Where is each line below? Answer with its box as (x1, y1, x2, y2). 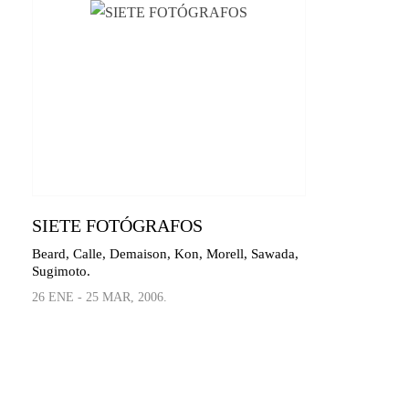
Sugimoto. (32, 264, 90, 279)
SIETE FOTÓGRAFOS (32, 215, 203, 236)
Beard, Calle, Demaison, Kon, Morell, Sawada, (32, 246, 299, 262)
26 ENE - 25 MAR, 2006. (32, 290, 167, 305)
